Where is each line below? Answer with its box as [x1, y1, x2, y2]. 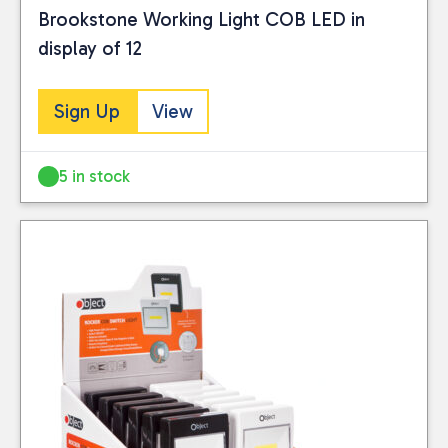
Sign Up [54, 99, 120, 123]
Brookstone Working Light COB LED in [38, 8, 365, 31]
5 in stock [59, 166, 131, 187]
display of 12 [38, 37, 142, 60]
